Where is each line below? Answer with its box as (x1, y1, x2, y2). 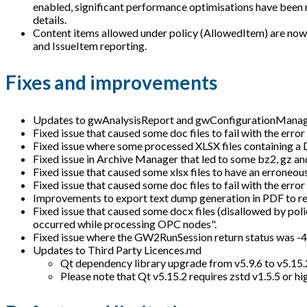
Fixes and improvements (5, 71, 217, 95)
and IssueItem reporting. (33, 39, 147, 53)
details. (33, 13, 66, 27)
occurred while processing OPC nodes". (33, 217, 217, 230)
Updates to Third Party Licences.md (33, 243, 201, 256)
